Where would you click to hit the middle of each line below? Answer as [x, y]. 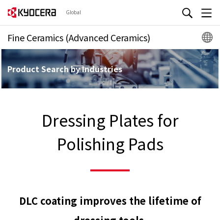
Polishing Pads [110, 143]
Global [73, 12]
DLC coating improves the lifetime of [110, 201]
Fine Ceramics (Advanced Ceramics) [79, 37]
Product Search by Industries [65, 69]
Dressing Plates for [110, 120]
